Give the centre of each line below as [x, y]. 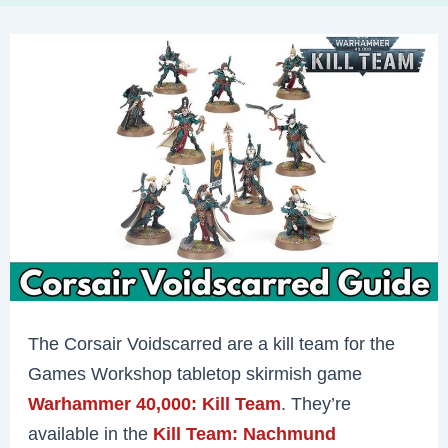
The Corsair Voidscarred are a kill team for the [212, 343]
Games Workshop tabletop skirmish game [195, 373]
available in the [91, 433]
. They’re [316, 403]
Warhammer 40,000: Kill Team [155, 403]
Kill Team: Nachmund [245, 433]
